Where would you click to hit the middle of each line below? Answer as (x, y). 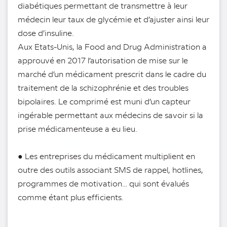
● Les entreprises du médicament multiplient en (106, 156)
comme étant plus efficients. (71, 197)
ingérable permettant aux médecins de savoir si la (110, 115)
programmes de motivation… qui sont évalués (103, 183)
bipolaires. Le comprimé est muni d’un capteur (104, 101)
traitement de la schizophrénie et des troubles (103, 88)
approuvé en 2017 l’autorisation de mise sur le (103, 60)
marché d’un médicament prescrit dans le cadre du (112, 74)
